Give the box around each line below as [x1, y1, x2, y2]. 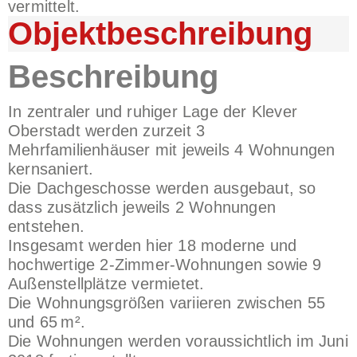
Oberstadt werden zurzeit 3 [8, 122, 206, 140]
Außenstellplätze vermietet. [8, 275, 205, 293]
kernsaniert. [8, 160, 94, 178]
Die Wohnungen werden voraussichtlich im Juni [8, 332, 348, 351]
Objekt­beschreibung [8, 16, 312, 52]
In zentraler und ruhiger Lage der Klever [8, 103, 298, 121]
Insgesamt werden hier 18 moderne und [8, 237, 297, 255]
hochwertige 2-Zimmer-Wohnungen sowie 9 [8, 256, 322, 274]
